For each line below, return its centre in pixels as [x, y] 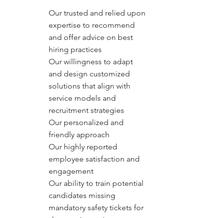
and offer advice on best [91, 37]
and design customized [89, 74]
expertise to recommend [92, 25]
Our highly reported [83, 147]
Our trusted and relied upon [97, 13]
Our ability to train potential [96, 183]
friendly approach [79, 135]
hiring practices [75, 49]
